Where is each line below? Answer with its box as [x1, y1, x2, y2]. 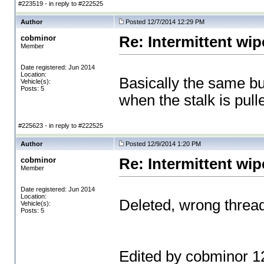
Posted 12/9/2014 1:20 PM [125, 140, 201, 147]
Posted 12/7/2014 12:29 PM [125, 18, 204, 25]
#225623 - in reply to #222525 [18, 122, 103, 129]
